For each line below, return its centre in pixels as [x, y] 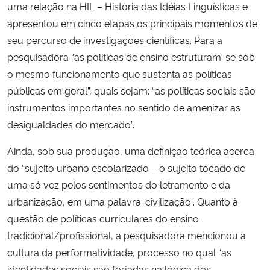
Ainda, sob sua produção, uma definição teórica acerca [131, 150]
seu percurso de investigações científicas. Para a [115, 39]
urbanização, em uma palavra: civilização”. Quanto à [123, 201]
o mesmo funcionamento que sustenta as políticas [120, 73]
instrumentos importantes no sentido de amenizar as [124, 107]
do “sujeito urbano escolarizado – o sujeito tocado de [126, 167]
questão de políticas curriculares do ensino [103, 218]
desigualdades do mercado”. [71, 124]
